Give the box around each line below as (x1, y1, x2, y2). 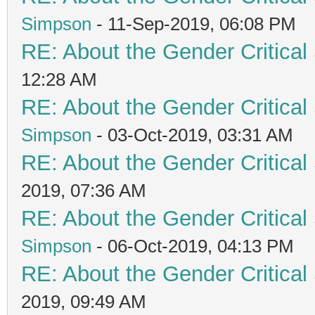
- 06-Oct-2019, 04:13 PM (91, 235, 294, 257)
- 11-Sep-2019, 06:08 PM (91, 13, 296, 34)
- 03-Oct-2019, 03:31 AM (91, 124, 293, 146)
